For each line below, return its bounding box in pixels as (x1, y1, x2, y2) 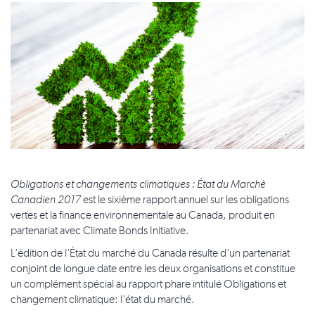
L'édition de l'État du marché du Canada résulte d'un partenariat (11, 248, 290, 260)
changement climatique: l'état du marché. (11, 295, 195, 307)
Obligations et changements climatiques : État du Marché (11, 179, 266, 191)
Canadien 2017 (11, 195, 81, 207)
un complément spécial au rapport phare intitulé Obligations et (11, 279, 286, 291)
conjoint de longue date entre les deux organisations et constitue (11, 264, 295, 276)
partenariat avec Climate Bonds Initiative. (11, 226, 189, 238)
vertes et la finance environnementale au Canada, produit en (11, 210, 275, 222)
